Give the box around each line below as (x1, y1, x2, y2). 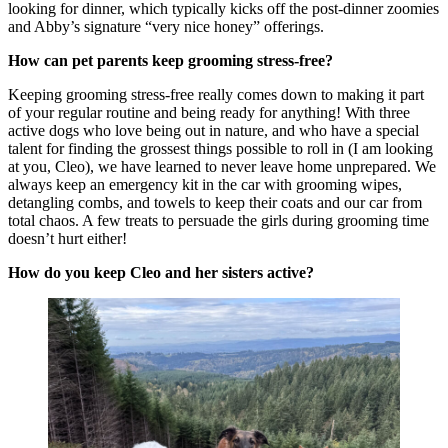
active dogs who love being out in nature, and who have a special (8, 121, 419, 139)
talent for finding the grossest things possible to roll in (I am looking (8, 139, 433, 157)
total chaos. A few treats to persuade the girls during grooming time (8, 211, 429, 229)
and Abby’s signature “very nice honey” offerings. (8, 17, 324, 35)
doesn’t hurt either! (8, 229, 127, 247)
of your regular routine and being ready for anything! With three (8, 103, 410, 121)
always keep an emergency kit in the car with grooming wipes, (8, 175, 402, 193)
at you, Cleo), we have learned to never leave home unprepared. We (8, 157, 436, 175)
